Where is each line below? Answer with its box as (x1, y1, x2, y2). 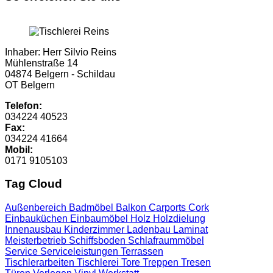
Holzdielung (153, 213, 205, 224)
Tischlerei (77, 257, 121, 268)
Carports (149, 202, 188, 213)
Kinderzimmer (64, 224, 127, 235)
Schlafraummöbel (128, 235, 204, 246)
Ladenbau (127, 224, 173, 235)
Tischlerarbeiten (5, 257, 77, 268)
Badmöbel (69, 202, 116, 213)
